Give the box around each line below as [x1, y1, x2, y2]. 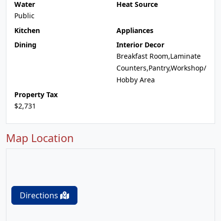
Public [14, 11, 35, 20]
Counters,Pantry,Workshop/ [116, 63, 206, 73]
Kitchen [14, 26, 40, 35]
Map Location [6, 131, 74, 145]
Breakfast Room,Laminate [116, 51, 201, 61]
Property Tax [14, 90, 58, 99]
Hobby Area [116, 75, 155, 84]
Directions [20, 190, 60, 201]
